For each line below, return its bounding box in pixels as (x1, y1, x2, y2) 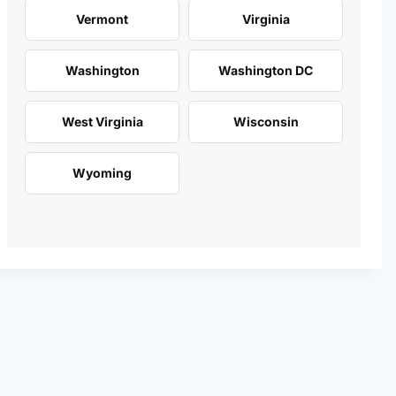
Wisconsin (232, 113, 299, 129)
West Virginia (61, 113, 143, 129)
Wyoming (72, 164, 132, 180)
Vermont (76, 11, 128, 27)
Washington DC (218, 62, 313, 78)
